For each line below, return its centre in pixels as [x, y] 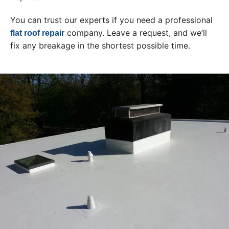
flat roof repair [37, 33]
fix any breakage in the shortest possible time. [100, 45]
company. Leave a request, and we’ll [136, 32]
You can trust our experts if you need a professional [111, 20]
